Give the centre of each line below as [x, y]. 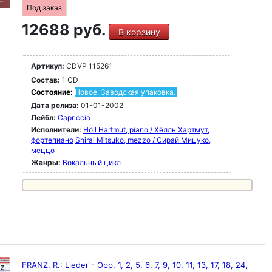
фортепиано [52, 140]
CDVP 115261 [88, 66]
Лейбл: [43, 117]
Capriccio [74, 117]
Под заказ [44, 8]
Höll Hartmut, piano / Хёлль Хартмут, [146, 130]
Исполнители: [57, 130]
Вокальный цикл [92, 162]
